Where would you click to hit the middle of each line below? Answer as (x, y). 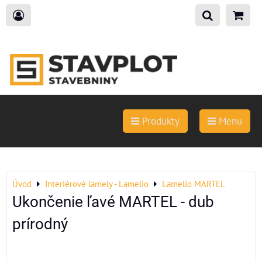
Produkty (159, 121)
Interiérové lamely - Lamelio (97, 184)
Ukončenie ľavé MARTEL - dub (113, 202)
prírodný (40, 224)
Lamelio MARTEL (194, 184)
